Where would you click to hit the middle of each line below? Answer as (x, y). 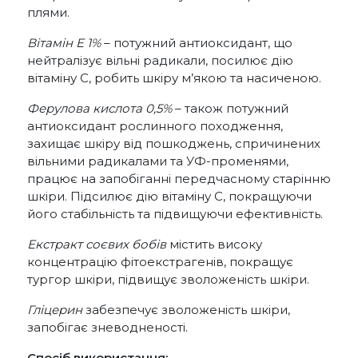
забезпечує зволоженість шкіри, (186, 309)
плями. (48, 12)
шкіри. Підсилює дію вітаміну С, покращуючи (169, 196)
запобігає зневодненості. (107, 327)
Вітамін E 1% (64, 42)
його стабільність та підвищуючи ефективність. (175, 213)
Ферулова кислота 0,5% (99, 108)
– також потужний (230, 108)
